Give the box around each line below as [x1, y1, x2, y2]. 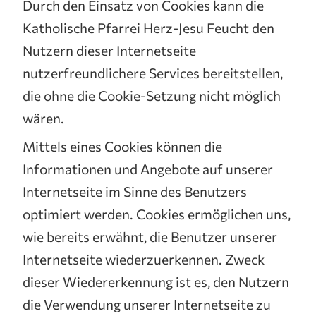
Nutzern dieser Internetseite [23, 42, 196, 59]
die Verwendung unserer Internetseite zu [23, 296, 271, 312]
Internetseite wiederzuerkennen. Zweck [23, 250, 265, 267]
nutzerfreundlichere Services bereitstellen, [23, 64, 283, 81]
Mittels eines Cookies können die [23, 138, 222, 154]
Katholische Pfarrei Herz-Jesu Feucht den [23, 19, 274, 36]
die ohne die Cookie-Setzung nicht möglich [23, 87, 281, 104]
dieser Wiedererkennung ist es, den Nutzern [23, 273, 289, 290]
